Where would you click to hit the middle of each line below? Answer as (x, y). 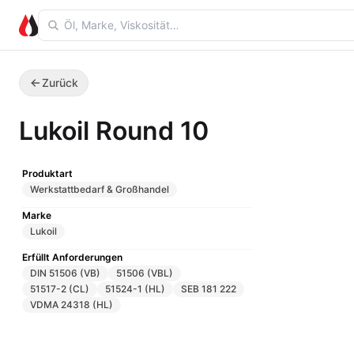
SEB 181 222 (209, 289)
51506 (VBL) (145, 273)
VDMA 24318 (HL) (72, 305)
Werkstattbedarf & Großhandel (100, 189)
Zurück (60, 83)
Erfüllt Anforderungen (72, 257)
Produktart (47, 173)
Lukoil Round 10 (114, 131)
